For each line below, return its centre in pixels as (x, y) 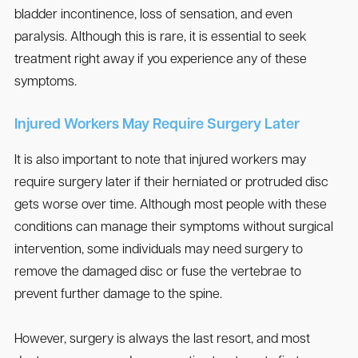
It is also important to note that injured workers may (160, 161)
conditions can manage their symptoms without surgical (173, 228)
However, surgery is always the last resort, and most (162, 340)
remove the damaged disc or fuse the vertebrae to (157, 273)
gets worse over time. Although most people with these (170, 206)
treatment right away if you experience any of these (160, 60)
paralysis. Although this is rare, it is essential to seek (160, 38)
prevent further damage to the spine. (118, 295)
